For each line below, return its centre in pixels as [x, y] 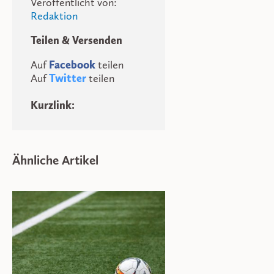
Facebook [72, 65]
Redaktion [54, 16]
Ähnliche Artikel [55, 160]
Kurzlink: [53, 105]
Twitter [68, 78]
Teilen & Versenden [76, 40]
